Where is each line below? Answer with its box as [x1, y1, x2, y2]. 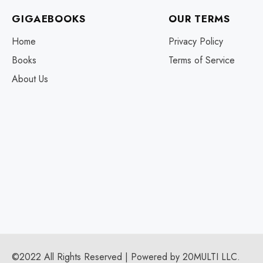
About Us [12, 72, 49, 86]
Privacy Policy [168, 35, 223, 48]
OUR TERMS [168, 12, 230, 26]
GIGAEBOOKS [12, 12, 86, 26]
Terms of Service [168, 53, 235, 67]
